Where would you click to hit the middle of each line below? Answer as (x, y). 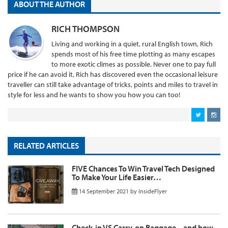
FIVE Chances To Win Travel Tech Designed (143, 168)
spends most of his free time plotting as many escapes (133, 54)
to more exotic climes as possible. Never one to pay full (134, 64)
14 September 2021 (104, 191)
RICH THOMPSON (85, 28)
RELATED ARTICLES (46, 146)
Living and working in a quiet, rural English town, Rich (132, 44)
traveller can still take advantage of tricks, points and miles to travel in (113, 84)
